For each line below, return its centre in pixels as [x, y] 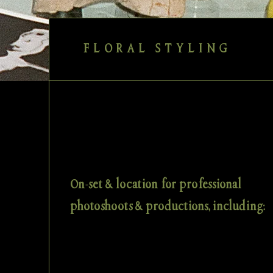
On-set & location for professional [156, 185]
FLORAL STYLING [157, 49]
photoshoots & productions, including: [167, 207]
